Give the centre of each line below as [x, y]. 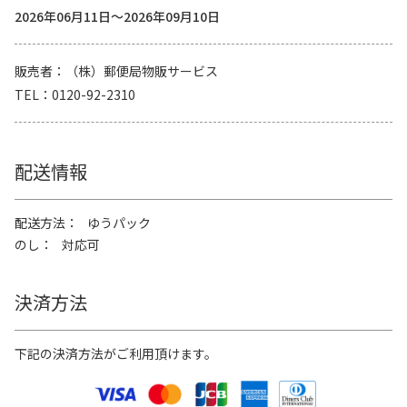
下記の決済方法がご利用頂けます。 [116, 353]
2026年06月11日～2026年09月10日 [117, 16]
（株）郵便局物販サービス [142, 71]
